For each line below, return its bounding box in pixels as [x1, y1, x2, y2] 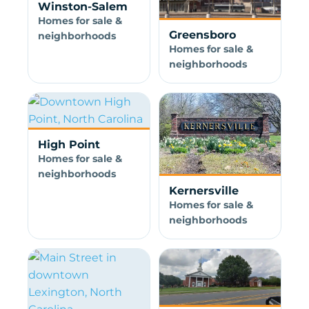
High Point [37, 138, 100, 151]
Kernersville [168, 183, 239, 197]
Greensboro [168, 28, 236, 42]
